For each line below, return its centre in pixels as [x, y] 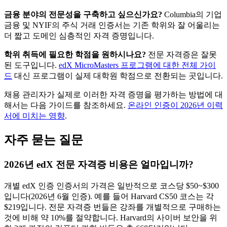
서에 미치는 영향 [34, 116]
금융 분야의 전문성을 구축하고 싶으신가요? [83, 15]
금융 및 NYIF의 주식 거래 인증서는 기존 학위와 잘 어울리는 [112, 25]
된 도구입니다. [31, 65]
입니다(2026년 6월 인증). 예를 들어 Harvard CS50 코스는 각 [109, 196]
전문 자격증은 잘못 [181, 55]
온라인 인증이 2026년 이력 [175, 105]
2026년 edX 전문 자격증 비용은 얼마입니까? [99, 165]
